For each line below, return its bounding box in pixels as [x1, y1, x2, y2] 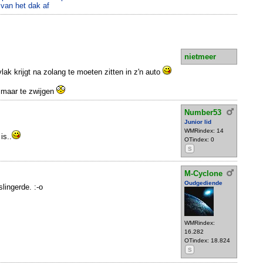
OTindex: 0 [184, 136, 214, 143]
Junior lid [184, 118, 211, 125]
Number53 [184, 107, 221, 117]
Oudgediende [184, 179, 222, 186]
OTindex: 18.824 [184, 237, 230, 244]
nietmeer [184, 52, 216, 62]
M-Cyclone [184, 168, 222, 178]
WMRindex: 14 [184, 127, 224, 134]
